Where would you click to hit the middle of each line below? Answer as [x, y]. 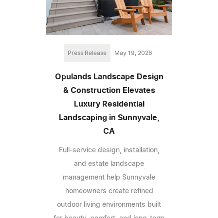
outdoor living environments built [109, 205]
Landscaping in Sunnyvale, [109, 118]
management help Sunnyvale [109, 177]
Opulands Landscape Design [109, 77]
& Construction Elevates [109, 90]
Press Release [87, 53]
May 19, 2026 [133, 53]
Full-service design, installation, [109, 150]
